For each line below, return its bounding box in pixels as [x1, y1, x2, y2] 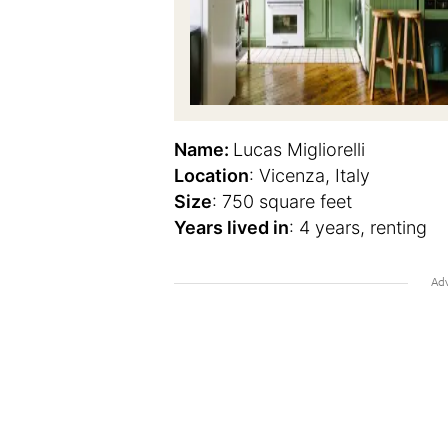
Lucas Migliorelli [233, 139, 365, 160]
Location [174, 165, 249, 186]
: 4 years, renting [289, 217, 427, 238]
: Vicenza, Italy [249, 165, 370, 186]
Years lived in [174, 217, 289, 238]
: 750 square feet [212, 191, 352, 212]
